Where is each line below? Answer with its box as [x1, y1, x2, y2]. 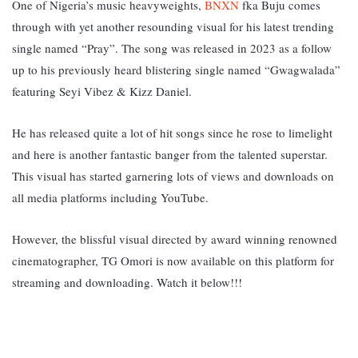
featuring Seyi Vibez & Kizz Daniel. [12, 82, 196, 99]
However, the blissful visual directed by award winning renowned [12, 230, 337, 247]
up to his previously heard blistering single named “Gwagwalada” [12, 61, 340, 78]
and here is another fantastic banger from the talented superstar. [12, 145, 328, 162]
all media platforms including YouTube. [12, 189, 213, 205]
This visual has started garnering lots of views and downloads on [12, 167, 334, 184]
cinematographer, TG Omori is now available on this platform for [12, 252, 334, 268]
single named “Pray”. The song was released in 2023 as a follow [12, 39, 332, 56]
